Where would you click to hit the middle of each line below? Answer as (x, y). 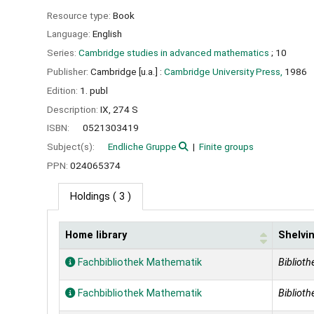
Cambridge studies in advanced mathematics (174, 53)
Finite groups (226, 147)
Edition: (63, 90)
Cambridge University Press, (223, 71)
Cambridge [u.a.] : (126, 71)
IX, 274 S (119, 109)
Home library (96, 235)
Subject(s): (72, 147)
